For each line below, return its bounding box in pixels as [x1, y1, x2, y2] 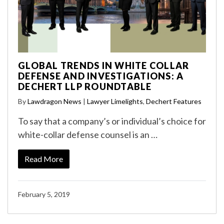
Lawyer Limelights [87, 96, 143, 105]
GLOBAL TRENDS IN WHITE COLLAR [18, 59, 189, 71]
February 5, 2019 [18, 189, 70, 198]
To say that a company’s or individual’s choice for [18, 115, 206, 126]
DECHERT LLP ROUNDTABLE [18, 80, 152, 92]
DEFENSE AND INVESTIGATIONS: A [18, 70, 184, 81]
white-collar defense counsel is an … [18, 128, 157, 140]
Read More [24, 153, 63, 163]
